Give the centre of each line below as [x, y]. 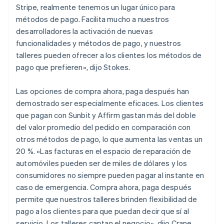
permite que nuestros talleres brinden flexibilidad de [107, 199]
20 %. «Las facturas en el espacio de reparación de [104, 151]
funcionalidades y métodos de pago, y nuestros [99, 43]
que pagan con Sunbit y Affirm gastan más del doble [106, 115]
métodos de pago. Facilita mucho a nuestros [93, 19]
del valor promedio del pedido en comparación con [103, 127]
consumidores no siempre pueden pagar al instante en [110, 175]
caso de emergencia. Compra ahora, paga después [104, 187]
